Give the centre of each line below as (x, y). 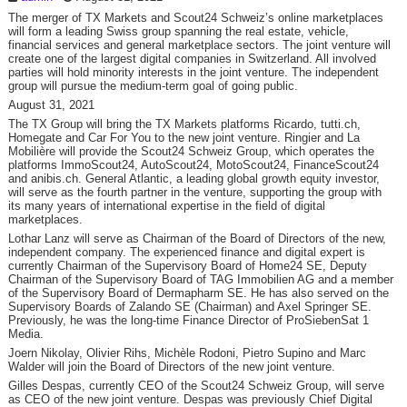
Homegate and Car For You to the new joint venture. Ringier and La (184, 138)
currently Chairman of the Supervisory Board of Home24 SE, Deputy (187, 266)
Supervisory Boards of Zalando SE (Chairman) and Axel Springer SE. (189, 307)
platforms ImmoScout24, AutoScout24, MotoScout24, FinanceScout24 (193, 165)
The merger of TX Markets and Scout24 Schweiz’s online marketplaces (195, 18)
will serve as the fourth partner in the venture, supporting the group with (194, 192)
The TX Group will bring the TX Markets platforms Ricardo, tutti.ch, (184, 124)
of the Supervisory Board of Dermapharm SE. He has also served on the (198, 293)
